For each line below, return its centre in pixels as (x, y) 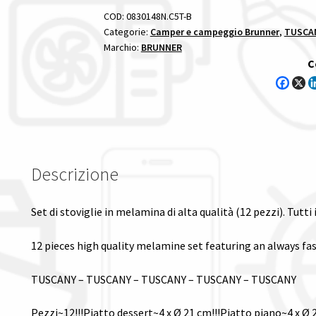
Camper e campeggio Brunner (214, 31)
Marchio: (122, 47)
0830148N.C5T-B (159, 16)
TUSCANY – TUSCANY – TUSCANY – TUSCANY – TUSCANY (163, 279)
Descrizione (74, 174)
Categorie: (127, 31)
